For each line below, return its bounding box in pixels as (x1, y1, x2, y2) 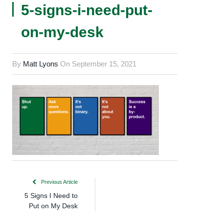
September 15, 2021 (72, 60, 136, 68)
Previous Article (40, 179, 78, 185)
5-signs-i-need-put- (21, 2, 153, 18)
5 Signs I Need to (24, 192, 78, 200)
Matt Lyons (23, 60, 58, 68)
